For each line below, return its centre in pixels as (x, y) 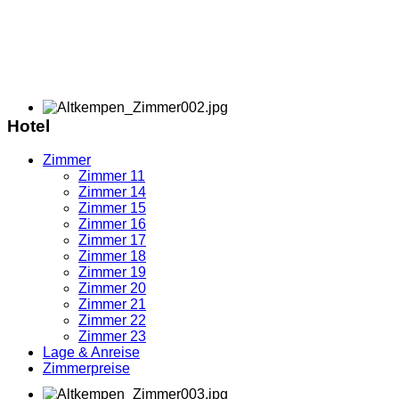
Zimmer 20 (112, 289)
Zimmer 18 (112, 256)
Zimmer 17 (112, 240)
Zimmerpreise (86, 369)
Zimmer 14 (112, 192)
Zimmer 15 (112, 208)
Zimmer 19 (112, 273)
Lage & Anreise (91, 353)
